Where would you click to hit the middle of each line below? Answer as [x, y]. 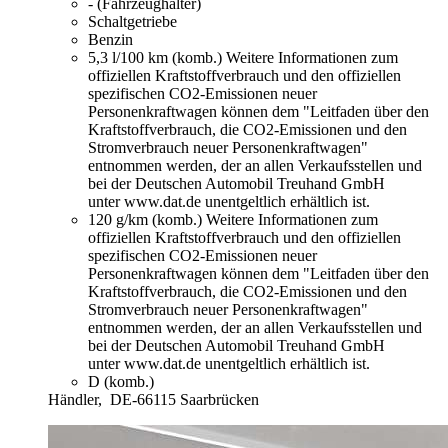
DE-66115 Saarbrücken [184, 399]
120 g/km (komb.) [147, 219]
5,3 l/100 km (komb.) [157, 57]
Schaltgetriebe [132, 21]
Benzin [110, 39]
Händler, [77, 399]
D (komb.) [121, 381]
